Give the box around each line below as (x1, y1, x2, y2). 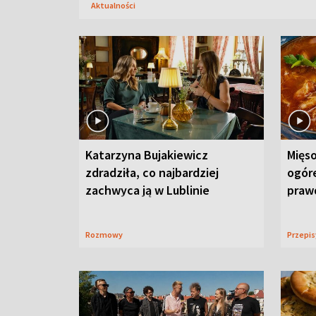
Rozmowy (90, 229, 123, 240)
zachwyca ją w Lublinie (85, 182, 209, 198)
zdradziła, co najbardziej (85, 164, 219, 181)
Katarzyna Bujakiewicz (85, 147, 208, 163)
